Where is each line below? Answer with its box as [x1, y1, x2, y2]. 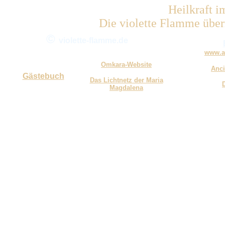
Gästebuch [22, 72, 64, 80]
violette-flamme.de [59, 36, 128, 45]
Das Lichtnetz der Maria [89, 76, 163, 84]
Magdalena [109, 84, 143, 91]
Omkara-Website [101, 61, 152, 68]
